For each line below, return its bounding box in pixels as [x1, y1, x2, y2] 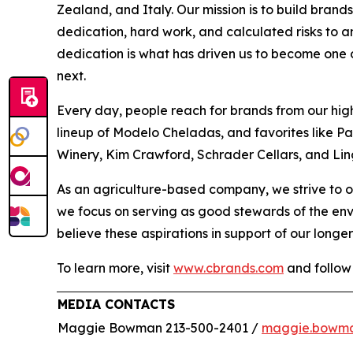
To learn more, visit [57, 260, 173, 276]
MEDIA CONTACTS [58, 296, 175, 312]
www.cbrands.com [173, 260, 284, 276]
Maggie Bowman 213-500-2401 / [58, 320, 262, 336]
